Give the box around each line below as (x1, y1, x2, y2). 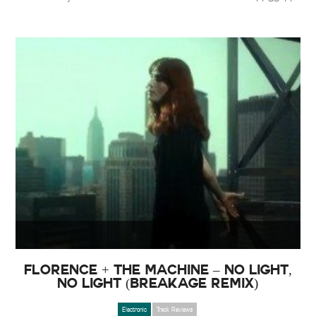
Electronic (121, 305, 147, 314)
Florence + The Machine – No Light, (23, 263, 292, 276)
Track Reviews (156, 305, 193, 314)
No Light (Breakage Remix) (57, 276, 259, 289)
